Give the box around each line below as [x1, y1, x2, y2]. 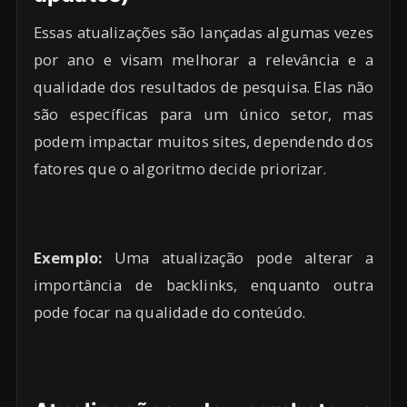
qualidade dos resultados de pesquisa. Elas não [34, 76, 373, 98]
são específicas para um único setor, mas [34, 104, 373, 125]
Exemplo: [34, 247, 103, 269]
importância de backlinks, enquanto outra [34, 274, 373, 296]
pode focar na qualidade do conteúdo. [34, 302, 305, 323]
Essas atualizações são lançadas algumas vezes [34, 22, 373, 44]
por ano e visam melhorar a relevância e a [34, 49, 373, 71]
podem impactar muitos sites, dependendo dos [34, 131, 373, 153]
